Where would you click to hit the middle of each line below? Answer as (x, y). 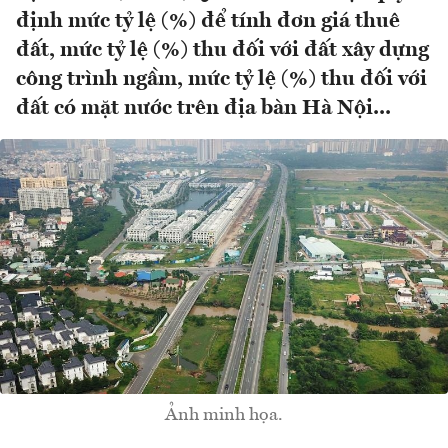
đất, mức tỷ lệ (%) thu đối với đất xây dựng (222, 51)
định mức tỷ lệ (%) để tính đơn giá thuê (208, 22)
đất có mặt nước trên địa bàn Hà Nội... (203, 109)
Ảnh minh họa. (224, 414)
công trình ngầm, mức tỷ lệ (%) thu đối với (221, 80)
